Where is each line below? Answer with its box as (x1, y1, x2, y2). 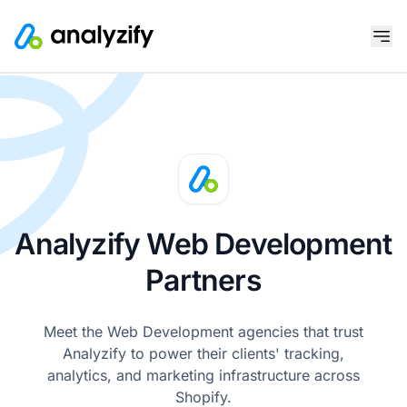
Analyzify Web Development (15, 226, 392, 262)
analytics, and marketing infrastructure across (47, 366, 360, 384)
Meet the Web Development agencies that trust (44, 323, 363, 341)
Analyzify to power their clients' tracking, (63, 344, 344, 362)
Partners (145, 263, 262, 298)
